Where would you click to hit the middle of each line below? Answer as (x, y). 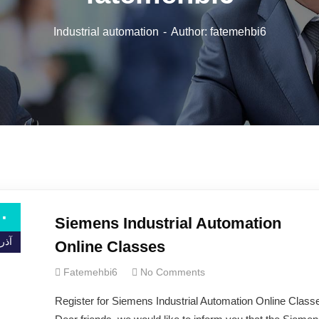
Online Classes (110, 247)
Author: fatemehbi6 (218, 32)
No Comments (172, 272)
